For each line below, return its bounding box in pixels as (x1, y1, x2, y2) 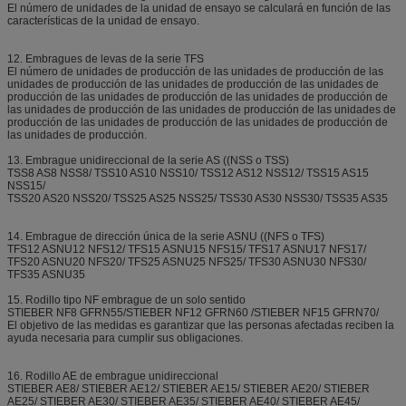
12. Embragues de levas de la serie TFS (7, 53, 204, 66)
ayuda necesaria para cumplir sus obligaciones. (7, 332, 243, 345)
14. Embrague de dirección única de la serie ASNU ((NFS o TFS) (7, 230, 324, 244)
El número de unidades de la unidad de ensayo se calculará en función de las (7, 2, 391, 15)
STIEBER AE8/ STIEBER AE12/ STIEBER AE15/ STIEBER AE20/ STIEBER (7, 382, 370, 396)
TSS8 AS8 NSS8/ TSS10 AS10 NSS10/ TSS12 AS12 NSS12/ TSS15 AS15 (7, 167, 369, 180)
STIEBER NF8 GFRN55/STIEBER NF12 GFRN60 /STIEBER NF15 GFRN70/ (7, 306, 379, 320)
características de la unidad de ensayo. (7, 14, 199, 28)
